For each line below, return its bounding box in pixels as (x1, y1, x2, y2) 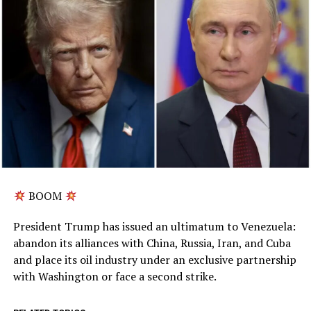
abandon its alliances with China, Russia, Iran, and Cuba (12, 235, 291, 251)
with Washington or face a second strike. (12, 269, 217, 285)
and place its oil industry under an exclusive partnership (12, 252, 296, 268)
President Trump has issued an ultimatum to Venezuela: (12, 219, 296, 235)
